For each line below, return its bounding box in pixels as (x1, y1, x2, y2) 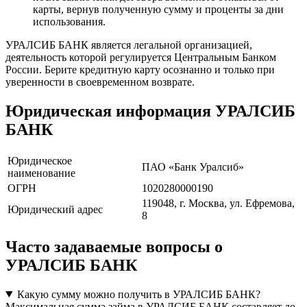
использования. (33, 16, 106, 28)
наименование (8, 167, 75, 179)
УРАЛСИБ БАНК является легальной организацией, (5, 39, 252, 51)
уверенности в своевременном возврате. (5, 76, 195, 88)
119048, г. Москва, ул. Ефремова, (142, 197, 295, 209)
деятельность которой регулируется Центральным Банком (5, 51, 276, 64)
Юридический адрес (8, 204, 103, 215)
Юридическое (8, 155, 72, 167)
